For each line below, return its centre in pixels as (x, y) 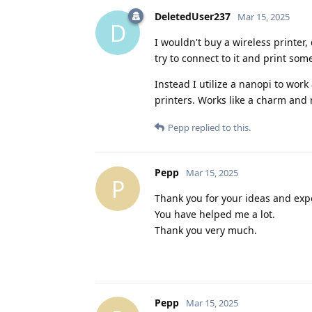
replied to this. (220, 128)
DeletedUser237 (193, 17)
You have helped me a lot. (215, 214)
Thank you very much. (206, 231)
